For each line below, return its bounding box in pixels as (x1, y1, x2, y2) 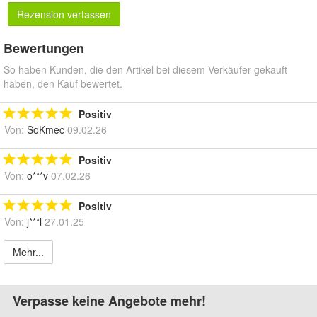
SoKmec (27, 122, 64, 137)
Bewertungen (4, 38, 84, 57)
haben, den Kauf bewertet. (4, 76, 122, 91)
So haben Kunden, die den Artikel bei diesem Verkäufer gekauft (4, 62, 287, 76)
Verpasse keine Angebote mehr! (13, 291, 206, 310)
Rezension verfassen (17, 6, 111, 21)
